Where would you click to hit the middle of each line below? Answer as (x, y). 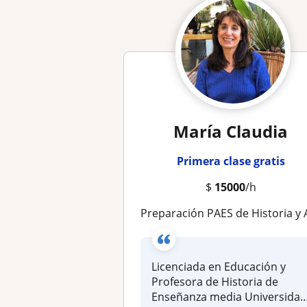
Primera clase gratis (231, 161)
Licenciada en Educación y (219, 266)
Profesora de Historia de (215, 281)
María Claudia (231, 131)
